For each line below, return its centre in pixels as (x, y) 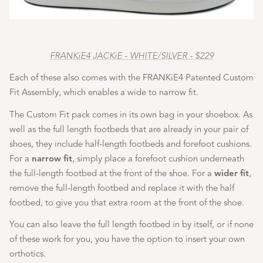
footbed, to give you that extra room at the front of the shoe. (127, 202)
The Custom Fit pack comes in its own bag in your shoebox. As (131, 114)
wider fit (232, 173)
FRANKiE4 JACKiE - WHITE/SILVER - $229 (131, 55)
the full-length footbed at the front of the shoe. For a (112, 173)
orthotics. (28, 254)
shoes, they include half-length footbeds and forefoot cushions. (131, 144)
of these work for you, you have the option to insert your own (127, 239)
